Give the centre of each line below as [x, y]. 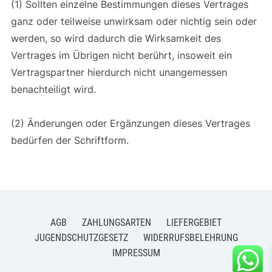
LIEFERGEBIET [194, 222]
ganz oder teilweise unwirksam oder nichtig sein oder [134, 21]
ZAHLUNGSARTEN [117, 222]
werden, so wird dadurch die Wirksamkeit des [116, 38]
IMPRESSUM [136, 253]
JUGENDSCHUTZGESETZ [81, 237]
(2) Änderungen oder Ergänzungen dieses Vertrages [130, 123]
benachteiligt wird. [55, 89]
